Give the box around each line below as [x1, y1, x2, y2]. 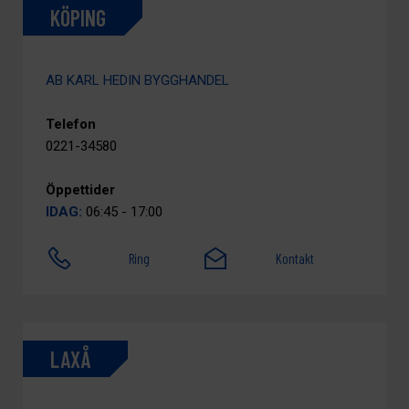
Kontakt [276, 250, 315, 267]
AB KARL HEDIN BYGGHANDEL [46, 72, 229, 89]
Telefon [46, 116, 96, 132]
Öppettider [46, 182, 115, 198]
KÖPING [50, 4, 106, 31]
